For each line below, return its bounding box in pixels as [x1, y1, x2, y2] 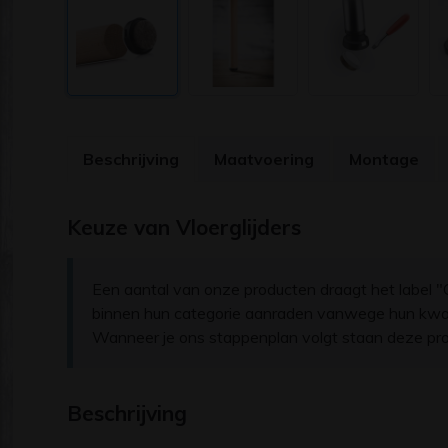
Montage [349, 148, 419, 169]
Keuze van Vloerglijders [67, 213, 301, 240]
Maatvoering [214, 148, 314, 169]
